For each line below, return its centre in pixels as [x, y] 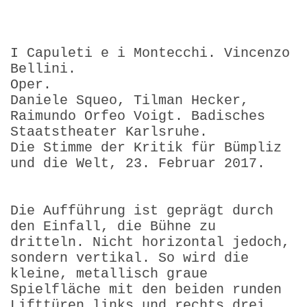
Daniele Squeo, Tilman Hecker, [130, 100]
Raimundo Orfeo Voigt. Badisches [138, 116]
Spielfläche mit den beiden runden [146, 289]
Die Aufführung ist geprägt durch [142, 210]
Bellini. [43, 69]
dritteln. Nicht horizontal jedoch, [150, 242]
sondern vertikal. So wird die [130, 258]
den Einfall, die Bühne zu [113, 226]
